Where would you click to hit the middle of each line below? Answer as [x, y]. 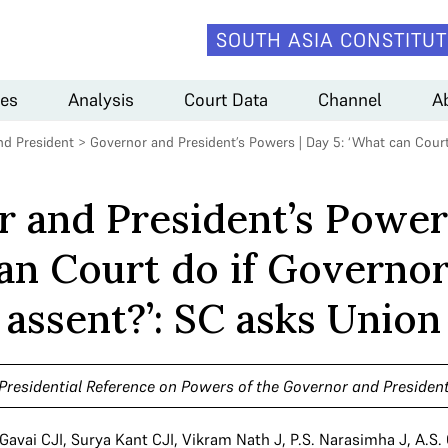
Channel [350, 99]
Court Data [226, 99]
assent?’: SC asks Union [224, 318]
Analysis [101, 99]
